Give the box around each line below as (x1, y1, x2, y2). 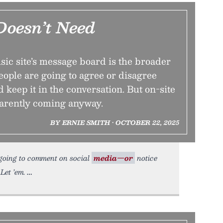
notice (135, 152, 157, 164)
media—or (94, 152, 133, 164)
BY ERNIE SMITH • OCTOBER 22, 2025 (50, 117, 179, 127)
